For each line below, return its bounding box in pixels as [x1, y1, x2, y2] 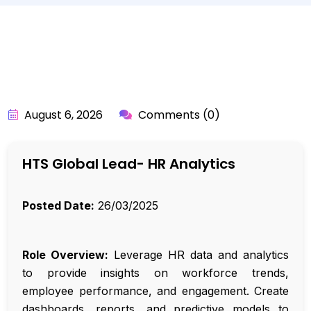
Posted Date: [22, 199, 94, 213]
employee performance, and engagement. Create [22, 284, 289, 299]
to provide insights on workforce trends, [22, 266, 289, 280]
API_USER [60, 72, 103, 85]
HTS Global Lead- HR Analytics [22, 154, 235, 174]
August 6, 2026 [22, 107, 103, 124]
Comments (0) [135, 107, 220, 124]
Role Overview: [22, 248, 108, 262]
